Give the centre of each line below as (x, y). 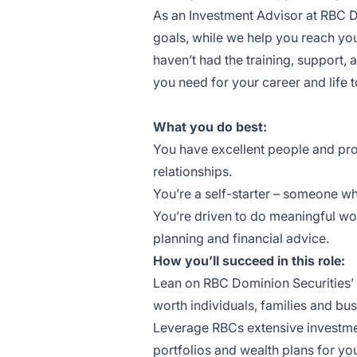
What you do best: (210, 127)
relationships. (192, 171)
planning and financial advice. (241, 238)
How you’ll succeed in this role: (249, 261)
